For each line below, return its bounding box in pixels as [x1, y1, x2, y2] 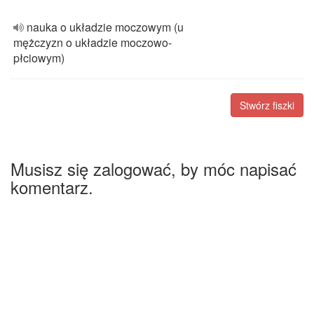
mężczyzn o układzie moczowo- [13, 34, 172, 50]
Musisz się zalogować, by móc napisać [11, 156, 296, 181]
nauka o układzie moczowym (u [27, 19, 184, 35]
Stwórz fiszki [240, 98, 294, 112]
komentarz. [11, 175, 93, 199]
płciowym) [13, 50, 64, 66]
